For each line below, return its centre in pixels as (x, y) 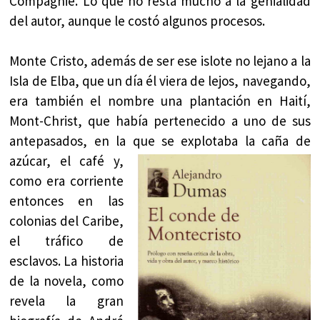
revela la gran (66, 301)
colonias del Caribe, (66, 221)
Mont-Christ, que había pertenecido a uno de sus (160, 121)
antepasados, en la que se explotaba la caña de (160, 141)
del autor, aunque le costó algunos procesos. (137, 20)
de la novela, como (66, 281)
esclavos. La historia (66, 261)
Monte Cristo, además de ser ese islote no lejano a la (160, 61)
